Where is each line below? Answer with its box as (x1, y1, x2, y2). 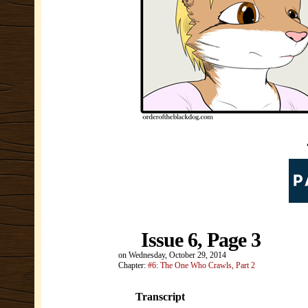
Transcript (135, 291, 185, 302)
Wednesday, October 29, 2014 (129, 250, 226, 260)
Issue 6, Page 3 (141, 228, 261, 251)
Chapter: (118, 261, 148, 270)
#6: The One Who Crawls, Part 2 (148, 261, 255, 270)
